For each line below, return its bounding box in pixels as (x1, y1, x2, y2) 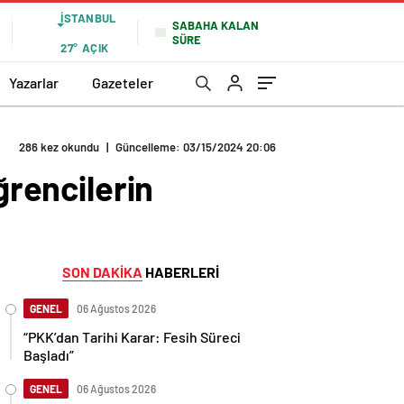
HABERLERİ (142, 263, 219, 280)
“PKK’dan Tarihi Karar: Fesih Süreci (23, 328, 241, 345)
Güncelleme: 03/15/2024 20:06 (115, 140, 276, 154)
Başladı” (23, 346, 74, 363)
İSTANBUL (60, 10, 116, 25)
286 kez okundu (19, 140, 99, 154)
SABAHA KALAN (172, 17, 260, 32)
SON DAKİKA (62, 263, 142, 280)
